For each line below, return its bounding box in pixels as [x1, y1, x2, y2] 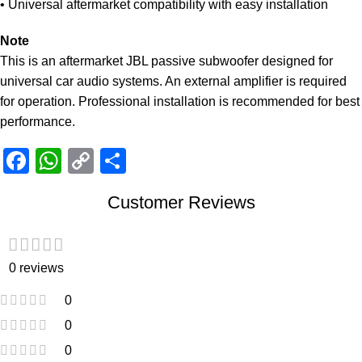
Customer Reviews [107, 192, 255, 213]
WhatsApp [61, 145, 181, 175]
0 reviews [8, 260, 64, 275]
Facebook [29, 145, 144, 175]
